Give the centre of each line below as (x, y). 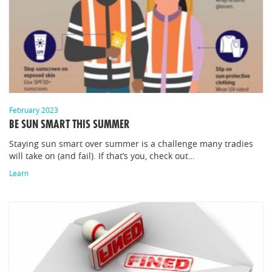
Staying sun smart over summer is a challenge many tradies (131, 144)
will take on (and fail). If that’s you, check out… (102, 156)
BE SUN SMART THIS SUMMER (70, 124)
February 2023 (34, 110)
